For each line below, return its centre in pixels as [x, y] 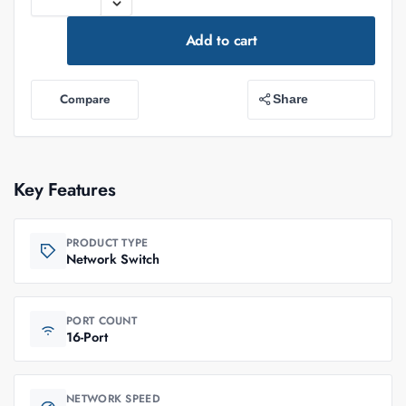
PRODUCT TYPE [107, 242]
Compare [85, 100]
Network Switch [113, 258]
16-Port [87, 336]
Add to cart [221, 40]
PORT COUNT [101, 320]
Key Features [65, 189]
